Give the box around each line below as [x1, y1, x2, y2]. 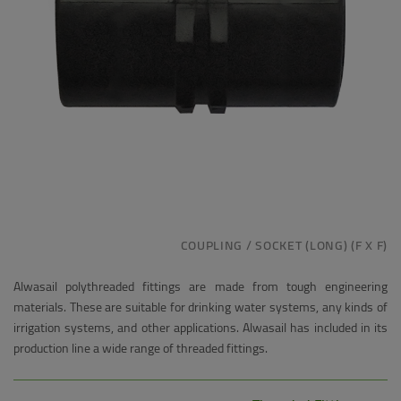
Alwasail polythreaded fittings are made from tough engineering [13, 276, 388, 297]
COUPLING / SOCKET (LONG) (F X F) [180, 235, 388, 256]
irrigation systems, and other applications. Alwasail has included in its [13, 317, 388, 338]
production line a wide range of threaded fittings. [13, 337, 268, 359]
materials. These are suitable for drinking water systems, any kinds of [13, 296, 388, 318]
